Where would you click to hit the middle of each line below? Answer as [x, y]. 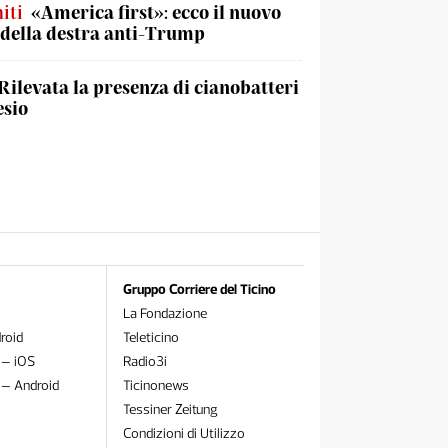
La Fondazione [164, 313]
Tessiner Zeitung [170, 409]
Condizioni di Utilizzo [183, 433]
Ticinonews [155, 385]
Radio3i [144, 361]
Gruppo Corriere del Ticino [199, 289]
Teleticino [150, 337]
